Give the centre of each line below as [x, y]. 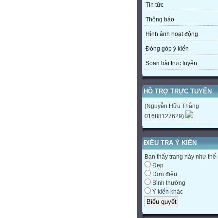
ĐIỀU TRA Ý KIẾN [170, 143]
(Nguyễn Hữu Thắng [172, 106]
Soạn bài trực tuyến [171, 64]
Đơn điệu [164, 174]
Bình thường [168, 183]
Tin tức [154, 5]
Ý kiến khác [167, 192]
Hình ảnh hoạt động [172, 34]
